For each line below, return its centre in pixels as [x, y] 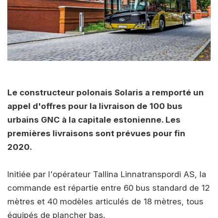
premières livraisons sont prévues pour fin [96, 133]
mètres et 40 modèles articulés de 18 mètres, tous [105, 201]
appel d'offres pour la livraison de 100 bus [95, 106]
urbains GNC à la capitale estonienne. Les [94, 119]
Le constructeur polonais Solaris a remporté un [106, 92]
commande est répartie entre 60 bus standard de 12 [109, 188]
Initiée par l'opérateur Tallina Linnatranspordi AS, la [107, 174]
